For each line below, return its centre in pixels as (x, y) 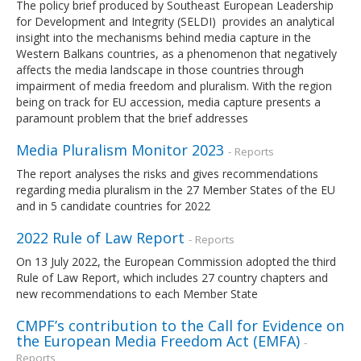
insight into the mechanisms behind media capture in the (164, 37)
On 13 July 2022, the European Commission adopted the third (176, 261)
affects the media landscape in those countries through (160, 69)
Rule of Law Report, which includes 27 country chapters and (172, 277)
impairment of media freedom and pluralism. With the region (174, 85)
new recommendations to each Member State (137, 293)
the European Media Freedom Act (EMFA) (158, 340)
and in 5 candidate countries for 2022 (113, 205)
